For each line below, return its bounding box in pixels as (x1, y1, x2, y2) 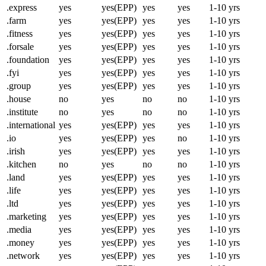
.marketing (7, 211, 46, 222)
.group (7, 81, 31, 91)
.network (7, 251, 40, 261)
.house (7, 94, 31, 104)
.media (7, 224, 31, 235)
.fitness (7, 28, 33, 39)
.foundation (7, 55, 49, 65)
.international (7, 120, 55, 131)
